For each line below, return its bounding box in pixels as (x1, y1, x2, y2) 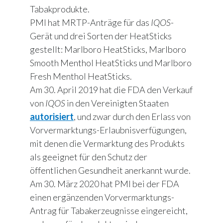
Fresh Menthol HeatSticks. (30, 71, 132, 82)
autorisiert (30, 111, 74, 122)
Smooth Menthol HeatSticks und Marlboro (30, 57, 192, 69)
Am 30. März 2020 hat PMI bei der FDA (30, 178, 179, 190)
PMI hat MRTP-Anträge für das (30, 17, 151, 28)
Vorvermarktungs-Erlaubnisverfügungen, (30, 124, 187, 136)
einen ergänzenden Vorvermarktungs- (30, 192, 174, 203)
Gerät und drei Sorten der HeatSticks (30, 30, 172, 42)
